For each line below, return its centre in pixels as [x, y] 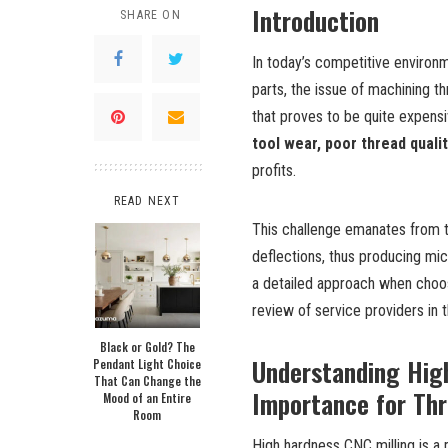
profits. [274, 170]
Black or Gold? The [147, 346]
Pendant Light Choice [147, 363]
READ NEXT [147, 200]
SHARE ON [150, 14]
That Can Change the [147, 380]
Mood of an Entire [147, 397]
